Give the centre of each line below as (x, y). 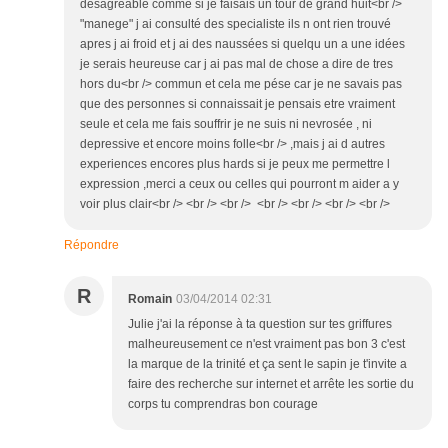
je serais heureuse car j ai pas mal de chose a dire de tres (236, 64)
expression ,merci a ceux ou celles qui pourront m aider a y (239, 184)
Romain (150, 299)
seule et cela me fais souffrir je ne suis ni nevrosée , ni (226, 124)
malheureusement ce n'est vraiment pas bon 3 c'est (266, 344)
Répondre (91, 245)
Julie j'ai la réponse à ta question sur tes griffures (260, 324)
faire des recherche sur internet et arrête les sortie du (271, 384)
